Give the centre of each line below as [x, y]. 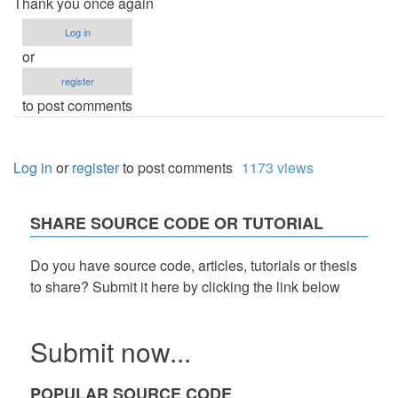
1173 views [278, 168]
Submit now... [111, 352]
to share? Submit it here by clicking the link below [185, 287]
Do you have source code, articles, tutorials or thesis [194, 266]
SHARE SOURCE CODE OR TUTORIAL [177, 223]
